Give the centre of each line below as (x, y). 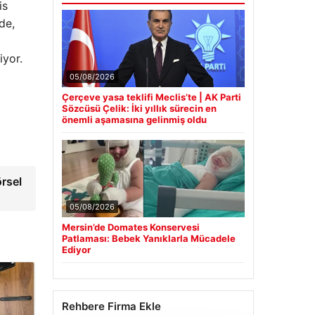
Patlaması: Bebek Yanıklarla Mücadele (148, 238)
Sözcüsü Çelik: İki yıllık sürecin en (139, 108)
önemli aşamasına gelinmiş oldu (134, 119)
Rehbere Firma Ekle (111, 306)
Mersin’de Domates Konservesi (130, 227)
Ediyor (76, 249)
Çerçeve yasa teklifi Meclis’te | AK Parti (151, 97)
